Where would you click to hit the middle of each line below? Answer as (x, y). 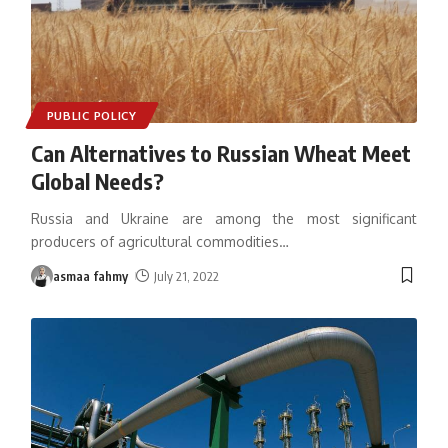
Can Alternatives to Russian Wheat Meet (220, 152)
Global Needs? (97, 180)
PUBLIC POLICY (91, 115)
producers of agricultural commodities (154, 241)
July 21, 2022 (187, 275)
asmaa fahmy (90, 275)
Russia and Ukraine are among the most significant (224, 218)
